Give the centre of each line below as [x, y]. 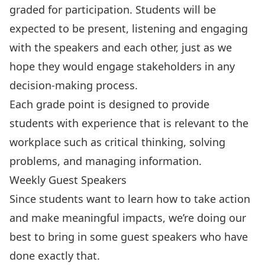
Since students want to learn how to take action [130, 198]
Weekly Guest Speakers [68, 180]
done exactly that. [55, 255]
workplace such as [57, 142]
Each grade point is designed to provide [109, 104]
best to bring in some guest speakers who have [129, 236]
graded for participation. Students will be [113, 9]
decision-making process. [74, 85]
